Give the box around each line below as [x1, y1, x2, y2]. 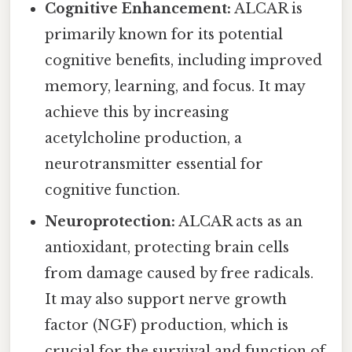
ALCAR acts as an [175, 213, 303, 231]
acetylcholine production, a [45, 130, 243, 148]
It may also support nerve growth [45, 291, 288, 309]
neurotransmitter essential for [45, 156, 264, 174]
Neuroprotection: [45, 213, 176, 231]
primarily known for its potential [45, 26, 284, 44]
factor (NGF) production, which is [45, 317, 289, 335]
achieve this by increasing [45, 104, 229, 122]
